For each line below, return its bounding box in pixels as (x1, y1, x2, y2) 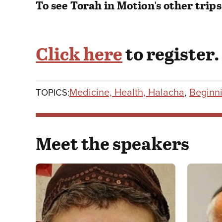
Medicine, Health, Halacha (69, 86, 184, 99)
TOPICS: (36, 87, 69, 98)
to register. (122, 41, 220, 66)
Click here (36, 41, 122, 66)
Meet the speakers (36, 130, 189, 156)
